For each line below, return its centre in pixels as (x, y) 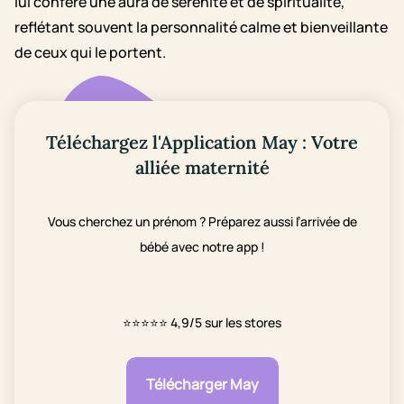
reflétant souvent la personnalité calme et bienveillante (201, 27)
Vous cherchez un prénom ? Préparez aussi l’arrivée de (202, 221)
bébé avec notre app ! (202, 247)
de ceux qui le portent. (90, 52)
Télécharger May (202, 385)
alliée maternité (202, 167)
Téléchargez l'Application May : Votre (202, 142)
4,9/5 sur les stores (226, 322)
